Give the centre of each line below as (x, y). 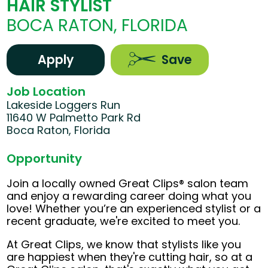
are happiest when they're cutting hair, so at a (130, 257)
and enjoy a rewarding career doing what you (129, 196)
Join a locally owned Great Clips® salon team (128, 184)
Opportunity (45, 159)
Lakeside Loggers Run (64, 105)
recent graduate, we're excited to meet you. (124, 221)
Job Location (46, 92)
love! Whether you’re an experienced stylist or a (134, 209)
